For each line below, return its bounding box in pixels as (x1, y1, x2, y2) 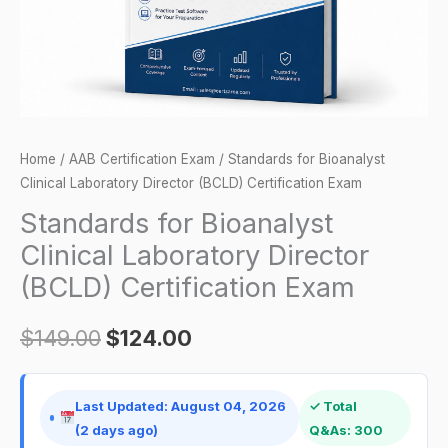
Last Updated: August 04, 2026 (75, 397, 287, 414)
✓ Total (308, 397, 357, 414)
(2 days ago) (75, 421, 159, 438)
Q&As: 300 (308, 421, 383, 438)
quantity (19, 57, 73, 76)
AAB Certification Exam (69, 150, 215, 167)
